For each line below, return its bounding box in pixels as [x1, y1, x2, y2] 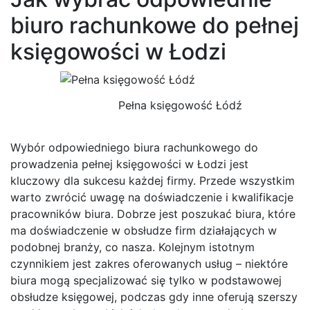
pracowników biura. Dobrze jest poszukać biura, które [10, 207, 295, 221]
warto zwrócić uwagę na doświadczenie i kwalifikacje [10, 190, 293, 205]
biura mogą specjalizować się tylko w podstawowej [10, 273, 282, 288]
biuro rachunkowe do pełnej [10, 11, 299, 39]
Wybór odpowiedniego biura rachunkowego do [10, 140, 258, 155]
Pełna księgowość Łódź [118, 98, 242, 113]
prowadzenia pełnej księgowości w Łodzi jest [10, 157, 248, 172]
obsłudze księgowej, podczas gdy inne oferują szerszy [10, 290, 298, 304]
